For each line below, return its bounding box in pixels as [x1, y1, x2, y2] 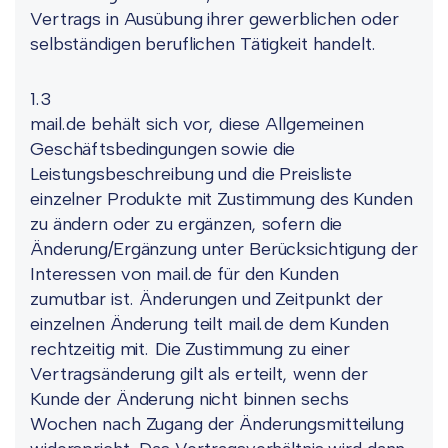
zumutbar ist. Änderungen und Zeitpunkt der [30, 288, 383, 310]
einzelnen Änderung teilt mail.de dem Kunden [30, 313, 389, 335]
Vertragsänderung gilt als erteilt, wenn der [30, 363, 368, 385]
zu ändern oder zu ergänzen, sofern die [30, 213, 343, 235]
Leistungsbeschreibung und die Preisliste [30, 163, 352, 185]
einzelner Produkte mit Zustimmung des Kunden [30, 188, 413, 210]
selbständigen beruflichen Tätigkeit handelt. [30, 33, 377, 55]
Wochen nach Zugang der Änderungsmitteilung [30, 413, 404, 435]
